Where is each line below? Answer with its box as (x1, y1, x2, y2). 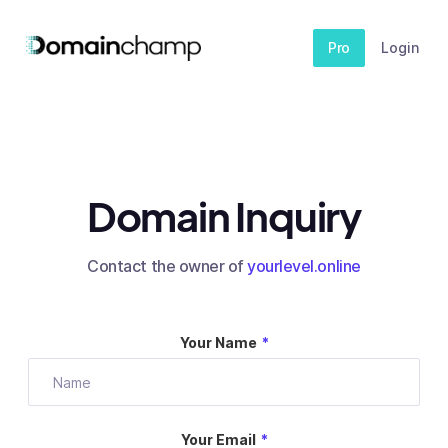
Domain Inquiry (86, 190, 362, 241)
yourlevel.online (247, 256, 361, 276)
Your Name (179, 334, 257, 351)
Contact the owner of (87, 256, 248, 276)
